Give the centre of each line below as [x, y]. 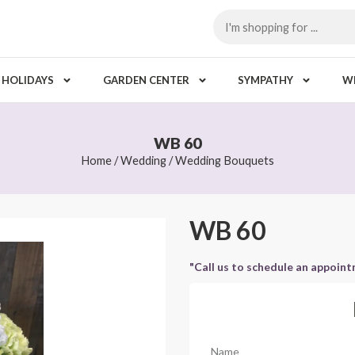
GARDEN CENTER [146, 80]
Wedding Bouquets [225, 160]
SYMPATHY [266, 80]
